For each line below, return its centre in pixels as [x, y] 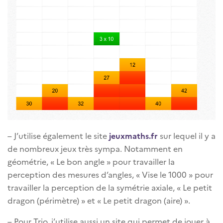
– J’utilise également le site [58, 135]
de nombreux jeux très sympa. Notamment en [95, 148]
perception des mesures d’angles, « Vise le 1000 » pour [110, 174]
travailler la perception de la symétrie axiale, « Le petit [110, 187]
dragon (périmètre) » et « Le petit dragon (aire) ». [99, 200]
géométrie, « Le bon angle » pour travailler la [91, 161]
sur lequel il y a [188, 135]
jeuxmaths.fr [133, 135]
